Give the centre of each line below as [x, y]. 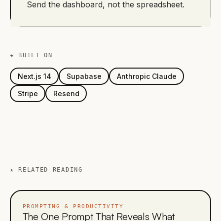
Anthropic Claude [147, 76]
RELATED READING [51, 170]
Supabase [84, 76]
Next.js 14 [34, 76]
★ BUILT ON [31, 55]
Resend [66, 93]
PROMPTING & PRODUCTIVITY [73, 206]
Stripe [28, 93]
